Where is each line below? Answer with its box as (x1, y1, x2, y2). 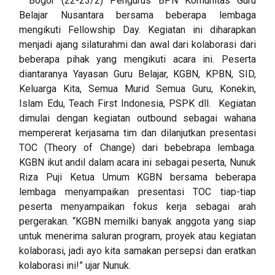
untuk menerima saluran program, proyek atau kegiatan (19, 230, 256, 242)
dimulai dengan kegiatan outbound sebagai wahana (19, 112, 256, 125)
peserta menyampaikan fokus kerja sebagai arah (19, 201, 256, 213)
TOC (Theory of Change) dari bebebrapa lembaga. (19, 142, 256, 154)
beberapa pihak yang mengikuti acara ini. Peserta (19, 53, 256, 66)
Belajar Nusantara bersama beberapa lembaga (19, 9, 256, 21)
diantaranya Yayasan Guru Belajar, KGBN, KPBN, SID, (19, 68, 256, 80)
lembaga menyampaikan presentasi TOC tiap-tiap (19, 186, 256, 198)
